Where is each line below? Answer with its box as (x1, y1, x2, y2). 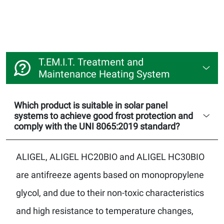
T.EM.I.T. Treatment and (38, 55, 144, 68)
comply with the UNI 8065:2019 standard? (14, 120, 180, 131)
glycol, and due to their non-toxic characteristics (16, 187, 204, 198)
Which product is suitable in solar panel (14, 99, 167, 110)
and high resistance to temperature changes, (16, 205, 193, 216)
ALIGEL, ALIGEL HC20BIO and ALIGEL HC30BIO (16, 151, 204, 162)
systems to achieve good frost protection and (14, 110, 193, 121)
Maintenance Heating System (38, 67, 170, 80)
